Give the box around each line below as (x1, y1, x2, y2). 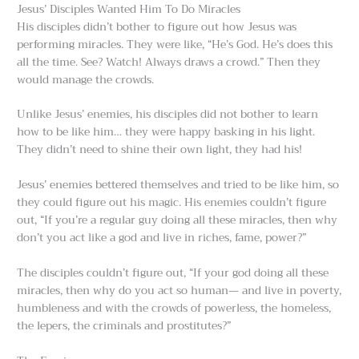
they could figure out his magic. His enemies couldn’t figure (17, 193, 327, 212)
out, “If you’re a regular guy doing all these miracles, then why (17, 211, 338, 230)
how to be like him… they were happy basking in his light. (17, 123, 316, 142)
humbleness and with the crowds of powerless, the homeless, (17, 299, 332, 318)
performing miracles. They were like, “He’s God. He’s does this (17, 34, 333, 54)
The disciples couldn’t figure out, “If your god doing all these (17, 264, 329, 283)
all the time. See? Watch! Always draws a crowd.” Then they (17, 52, 321, 71)
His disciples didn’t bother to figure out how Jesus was (17, 17, 297, 36)
